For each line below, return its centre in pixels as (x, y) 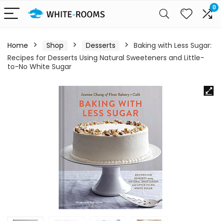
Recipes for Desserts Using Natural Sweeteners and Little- (106, 58)
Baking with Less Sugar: (173, 45)
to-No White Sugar (39, 67)
